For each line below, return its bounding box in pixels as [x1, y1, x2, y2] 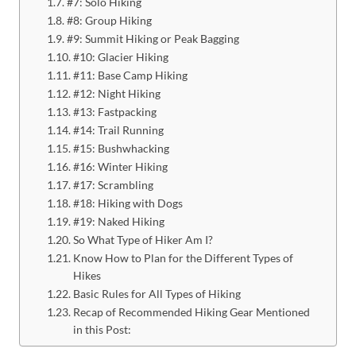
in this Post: [72, 322, 131, 336]
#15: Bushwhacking [72, 141, 169, 155]
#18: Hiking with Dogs [72, 195, 183, 210]
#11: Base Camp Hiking [72, 68, 188, 82]
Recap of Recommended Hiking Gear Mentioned [72, 304, 310, 319]
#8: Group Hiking [66, 13, 152, 27]
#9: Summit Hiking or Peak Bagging [66, 31, 239, 45]
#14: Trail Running [72, 122, 164, 137]
